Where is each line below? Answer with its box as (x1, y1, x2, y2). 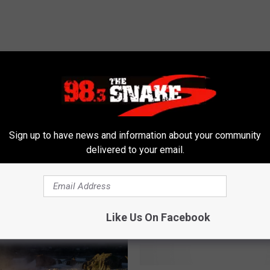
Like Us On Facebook (105, 210, 210, 224)
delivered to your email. (86, 143, 184, 155)
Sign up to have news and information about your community (9, 129, 261, 141)
